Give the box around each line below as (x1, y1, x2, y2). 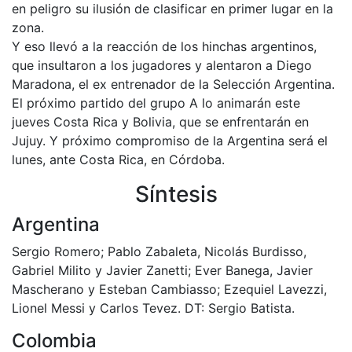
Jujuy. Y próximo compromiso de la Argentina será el (12, 132, 328, 148)
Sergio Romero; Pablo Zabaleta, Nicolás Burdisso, (12, 243, 306, 259)
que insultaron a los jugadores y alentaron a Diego (12, 57, 312, 73)
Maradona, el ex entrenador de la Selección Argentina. (12, 75, 335, 92)
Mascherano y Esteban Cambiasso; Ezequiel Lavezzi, (12, 280, 327, 297)
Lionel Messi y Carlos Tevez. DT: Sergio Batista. (12, 299, 295, 316)
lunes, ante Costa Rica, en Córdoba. (12, 151, 225, 167)
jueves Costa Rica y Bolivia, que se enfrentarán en (12, 113, 309, 130)
